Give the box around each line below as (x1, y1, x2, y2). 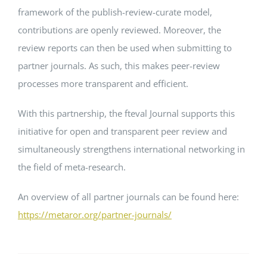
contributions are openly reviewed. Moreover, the (17, 23, 221, 36)
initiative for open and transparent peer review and (17, 125, 227, 137)
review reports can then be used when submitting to (17, 41, 232, 54)
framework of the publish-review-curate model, (17, 5, 212, 18)
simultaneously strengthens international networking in (17, 142, 245, 155)
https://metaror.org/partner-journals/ (17, 208, 172, 221)
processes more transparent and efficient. (17, 77, 188, 89)
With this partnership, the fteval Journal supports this (17, 107, 235, 119)
